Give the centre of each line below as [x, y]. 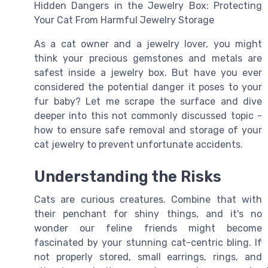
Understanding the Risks [128, 177]
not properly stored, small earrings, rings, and [148, 257]
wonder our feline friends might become [148, 229]
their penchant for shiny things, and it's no [148, 214]
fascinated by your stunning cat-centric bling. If [148, 243]
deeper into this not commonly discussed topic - [148, 116]
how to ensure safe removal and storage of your [148, 130]
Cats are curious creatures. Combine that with [148, 200]
